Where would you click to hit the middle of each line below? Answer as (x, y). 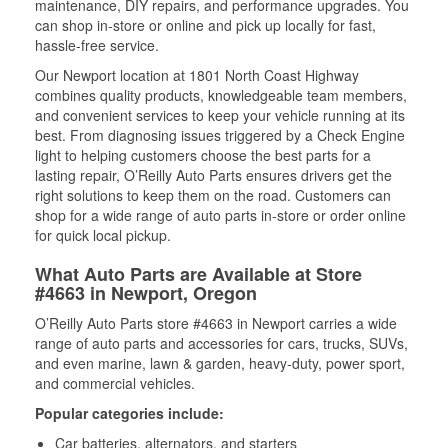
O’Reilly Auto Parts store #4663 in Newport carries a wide (216, 323)
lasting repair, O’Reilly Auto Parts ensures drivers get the (213, 175)
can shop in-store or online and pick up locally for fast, (205, 25)
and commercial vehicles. (115, 383)
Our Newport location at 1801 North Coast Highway (197, 75)
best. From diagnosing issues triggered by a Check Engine (220, 135)
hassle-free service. (97, 45)
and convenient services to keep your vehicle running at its (220, 115)
